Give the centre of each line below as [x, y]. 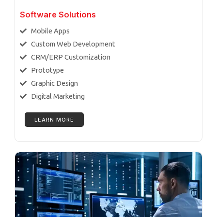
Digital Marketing [58, 96]
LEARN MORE [54, 120]
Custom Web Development [73, 44]
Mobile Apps [50, 31]
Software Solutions [58, 15]
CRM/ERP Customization [70, 57]
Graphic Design [54, 83]
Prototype [47, 70]
